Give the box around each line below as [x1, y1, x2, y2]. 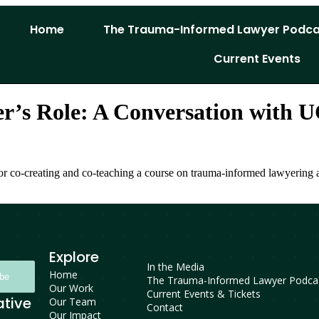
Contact [146, 300, 183, 315]
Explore [48, 247, 99, 268]
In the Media [146, 260, 204, 274]
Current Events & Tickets [146, 287, 261, 301]
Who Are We [146, 246, 204, 261]
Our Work [48, 281, 93, 296]
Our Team [48, 295, 96, 309]
